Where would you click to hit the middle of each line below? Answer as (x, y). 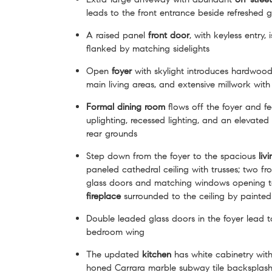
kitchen (157, 254)
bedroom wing (115, 232)
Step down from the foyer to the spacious (172, 156)
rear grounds (112, 133)
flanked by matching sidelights (148, 48)
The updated (114, 254)
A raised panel (117, 35)
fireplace (104, 196)
